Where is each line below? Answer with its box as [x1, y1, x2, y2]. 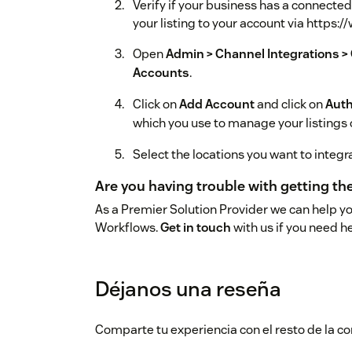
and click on [255, 96, 325, 113]
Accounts [133, 64, 189, 82]
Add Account [179, 96, 255, 113]
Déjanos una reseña [95, 276, 281, 302]
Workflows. [95, 219, 160, 236]
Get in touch [160, 219, 231, 236]
